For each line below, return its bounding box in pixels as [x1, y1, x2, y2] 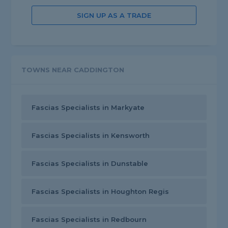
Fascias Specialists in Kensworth [32, 131, 150, 140]
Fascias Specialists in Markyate [32, 103, 145, 112]
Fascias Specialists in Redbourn [32, 215, 147, 224]
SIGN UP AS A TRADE [76, 11, 151, 20]
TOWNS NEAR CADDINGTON [21, 66, 125, 74]
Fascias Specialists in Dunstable [32, 159, 149, 168]
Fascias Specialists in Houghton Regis [32, 187, 169, 196]
